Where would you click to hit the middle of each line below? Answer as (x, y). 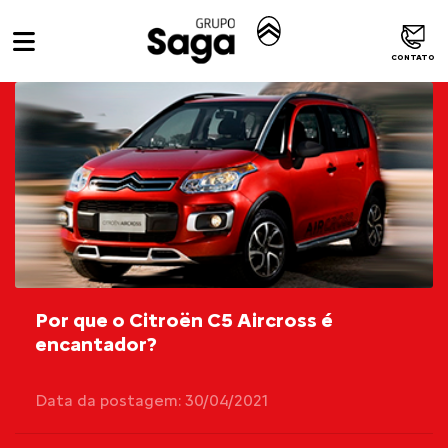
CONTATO (413, 57)
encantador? (96, 343)
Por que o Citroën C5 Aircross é (184, 319)
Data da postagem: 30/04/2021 (151, 400)
